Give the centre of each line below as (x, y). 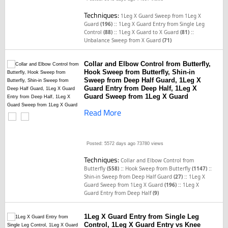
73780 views (150, 144)
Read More (103, 112)
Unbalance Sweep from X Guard (123, 40)
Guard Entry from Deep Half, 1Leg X (141, 88)
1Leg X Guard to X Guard (150, 32)
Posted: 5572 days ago (111, 144)
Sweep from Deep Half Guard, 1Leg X (143, 80)
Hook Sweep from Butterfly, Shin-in (140, 72)
